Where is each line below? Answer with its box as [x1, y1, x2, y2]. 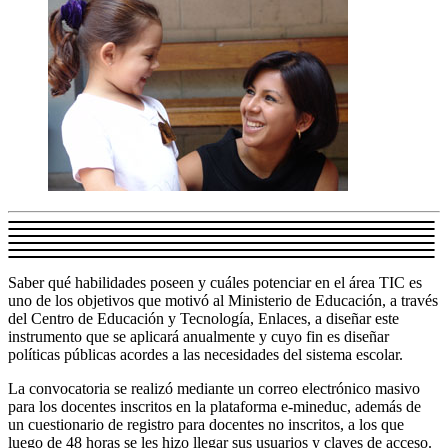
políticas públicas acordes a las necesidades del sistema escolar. [8, 345, 403, 363]
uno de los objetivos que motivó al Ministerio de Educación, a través [8, 291, 438, 309]
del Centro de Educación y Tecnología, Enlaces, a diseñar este [8, 309, 399, 327]
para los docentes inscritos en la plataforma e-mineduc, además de [8, 397, 421, 415]
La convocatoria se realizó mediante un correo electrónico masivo [8, 379, 420, 397]
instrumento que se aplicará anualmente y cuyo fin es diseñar [8, 327, 389, 345]
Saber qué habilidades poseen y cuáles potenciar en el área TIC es [8, 273, 422, 291]
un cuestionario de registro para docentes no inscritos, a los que [8, 415, 404, 433]
